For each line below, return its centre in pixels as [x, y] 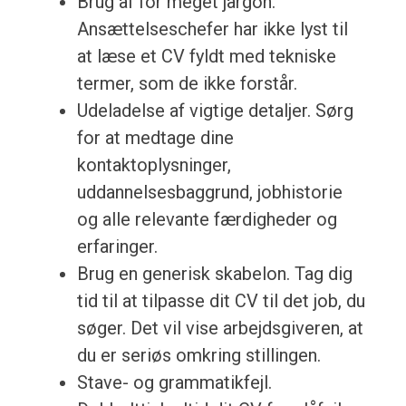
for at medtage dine [155, 138]
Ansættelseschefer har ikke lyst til [212, 29]
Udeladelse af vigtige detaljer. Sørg [215, 111]
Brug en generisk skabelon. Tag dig [214, 274]
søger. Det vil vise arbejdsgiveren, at [220, 329]
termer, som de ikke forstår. [187, 84]
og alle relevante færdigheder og [207, 220]
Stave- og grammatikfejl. [174, 383]
